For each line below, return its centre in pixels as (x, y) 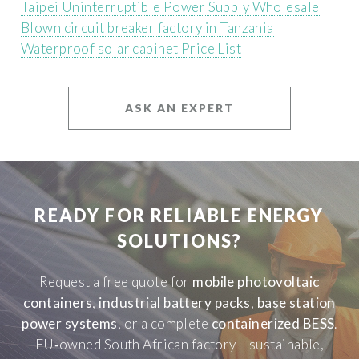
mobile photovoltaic (256, 282)
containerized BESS (273, 324)
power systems (70, 324)
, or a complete (164, 324)
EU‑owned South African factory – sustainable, (179, 345)
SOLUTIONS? (179, 242)
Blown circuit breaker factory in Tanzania (147, 27)
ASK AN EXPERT (179, 108)
